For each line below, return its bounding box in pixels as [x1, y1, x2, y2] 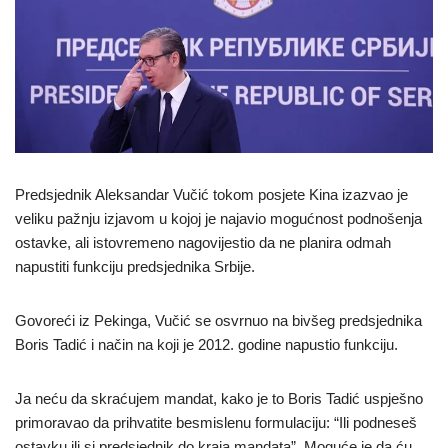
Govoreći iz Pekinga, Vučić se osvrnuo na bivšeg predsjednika [15, 311, 422, 329]
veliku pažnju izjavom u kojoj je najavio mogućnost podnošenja [15, 209, 422, 227]
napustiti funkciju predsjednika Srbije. [15, 257, 255, 275]
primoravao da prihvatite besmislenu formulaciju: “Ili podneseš [15, 413, 417, 431]
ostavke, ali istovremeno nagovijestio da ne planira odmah [15, 233, 391, 251]
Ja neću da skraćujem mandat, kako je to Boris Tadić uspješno [15, 389, 423, 407]
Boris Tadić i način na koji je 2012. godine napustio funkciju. [15, 335, 398, 353]
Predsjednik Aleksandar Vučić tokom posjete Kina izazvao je [15, 185, 408, 203]
